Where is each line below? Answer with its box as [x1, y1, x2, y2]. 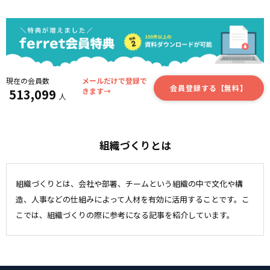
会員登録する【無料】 [170, 83, 248, 93]
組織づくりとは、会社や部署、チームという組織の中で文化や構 [16, 177, 243, 189]
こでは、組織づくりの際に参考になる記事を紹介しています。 [16, 209, 234, 221]
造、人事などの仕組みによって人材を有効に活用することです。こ [16, 193, 250, 205]
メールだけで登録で [82, 75, 148, 86]
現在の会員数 [6, 75, 49, 86]
